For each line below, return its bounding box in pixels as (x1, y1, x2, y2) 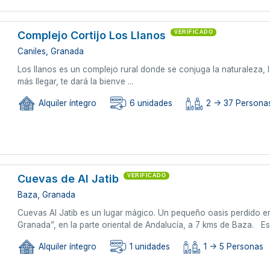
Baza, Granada (17, 189, 76, 199)
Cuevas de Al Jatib (17, 172, 119, 185)
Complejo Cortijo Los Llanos (17, 28, 166, 42)
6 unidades (127, 98, 173, 108)
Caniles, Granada (17, 46, 84, 56)
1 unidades (127, 242, 171, 252)
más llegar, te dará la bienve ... (17, 76, 134, 86)
